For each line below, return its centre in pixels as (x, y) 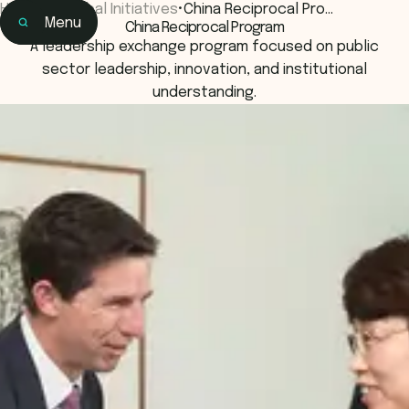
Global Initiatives (121, 10)
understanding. (204, 93)
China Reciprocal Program (204, 28)
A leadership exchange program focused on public (204, 47)
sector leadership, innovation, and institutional (204, 70)
